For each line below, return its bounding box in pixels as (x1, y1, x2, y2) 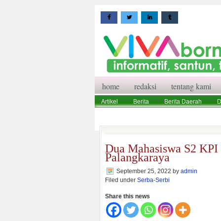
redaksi (134, 81, 156, 91)
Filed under (105, 177, 137, 184)
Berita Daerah (164, 98, 202, 105)
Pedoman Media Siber (135, 111, 195, 118)
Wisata (101, 111, 119, 118)
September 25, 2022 (116, 168, 171, 175)
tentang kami (171, 81, 211, 91)
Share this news (105, 193, 150, 200)
